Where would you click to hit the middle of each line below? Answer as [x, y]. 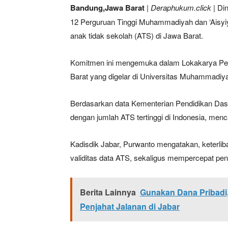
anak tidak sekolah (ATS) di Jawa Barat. [137, 35]
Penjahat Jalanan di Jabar [130, 206]
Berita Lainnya [108, 192]
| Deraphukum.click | [181, 7]
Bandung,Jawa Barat [107, 7]
